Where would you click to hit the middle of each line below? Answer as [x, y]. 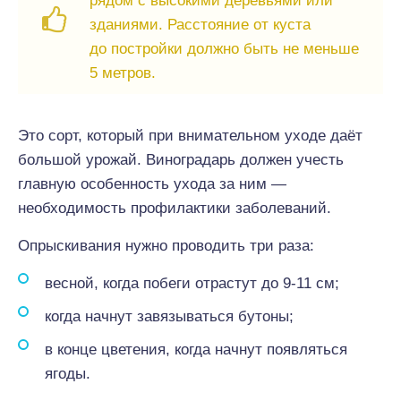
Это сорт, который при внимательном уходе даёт [190, 136]
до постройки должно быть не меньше [224, 49]
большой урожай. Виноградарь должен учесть [181, 160]
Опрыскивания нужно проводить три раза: [166, 246]
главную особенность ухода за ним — [152, 184]
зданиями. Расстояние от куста [200, 25]
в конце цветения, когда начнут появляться [196, 350]
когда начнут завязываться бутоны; [169, 316]
